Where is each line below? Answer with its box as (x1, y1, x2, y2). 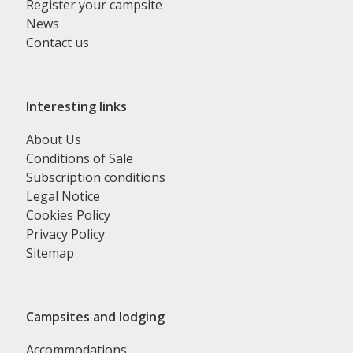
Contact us (26, 34, 90, 52)
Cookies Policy (26, 206, 111, 225)
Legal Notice (26, 188, 101, 206)
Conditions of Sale (26, 150, 134, 168)
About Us (26, 131, 82, 149)
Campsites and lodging (26, 308, 165, 326)
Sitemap (26, 244, 75, 262)
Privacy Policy (26, 225, 106, 243)
